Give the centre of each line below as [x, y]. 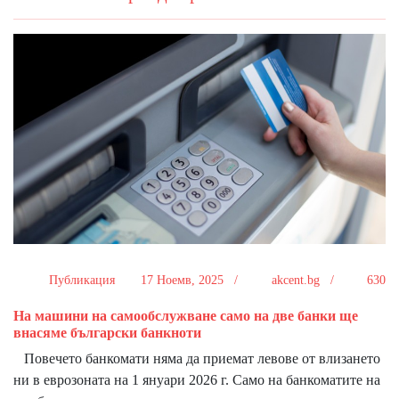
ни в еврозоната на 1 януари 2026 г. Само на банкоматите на [197, 379]
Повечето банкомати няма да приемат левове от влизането [197, 358]
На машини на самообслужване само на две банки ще [186, 315]
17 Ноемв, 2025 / [191, 280]
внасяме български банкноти [107, 332]
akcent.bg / [304, 280]
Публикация [83, 280]
